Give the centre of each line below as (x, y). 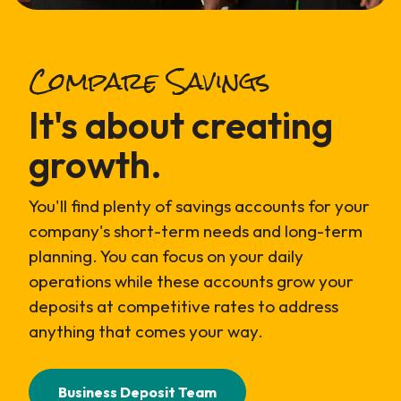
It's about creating (181, 124)
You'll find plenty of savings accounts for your (199, 205)
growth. (95, 164)
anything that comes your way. (148, 331)
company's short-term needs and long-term (196, 230)
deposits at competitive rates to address (183, 306)
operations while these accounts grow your (191, 281)
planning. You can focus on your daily (166, 256)
